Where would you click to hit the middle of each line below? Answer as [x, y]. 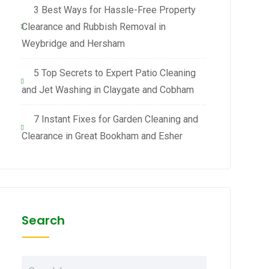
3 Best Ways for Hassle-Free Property [114, 10]
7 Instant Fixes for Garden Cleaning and [116, 119]
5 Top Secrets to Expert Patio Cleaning [114, 73]
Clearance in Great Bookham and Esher [102, 136]
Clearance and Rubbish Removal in [93, 27]
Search [43, 220]
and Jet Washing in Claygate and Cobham [107, 90]
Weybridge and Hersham [73, 44]
